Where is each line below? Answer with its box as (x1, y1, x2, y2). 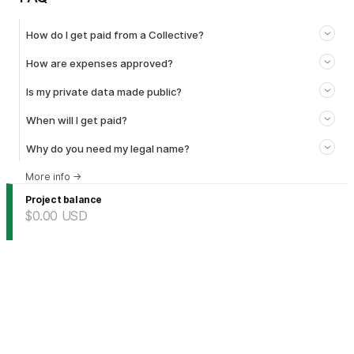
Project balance (25, 194, 102, 206)
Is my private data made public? (26, 85, 182, 99)
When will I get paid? (26, 114, 127, 127)
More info (25, 171, 70, 183)
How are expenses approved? (26, 57, 173, 70)
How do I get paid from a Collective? (26, 28, 204, 42)
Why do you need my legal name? (26, 142, 190, 156)
